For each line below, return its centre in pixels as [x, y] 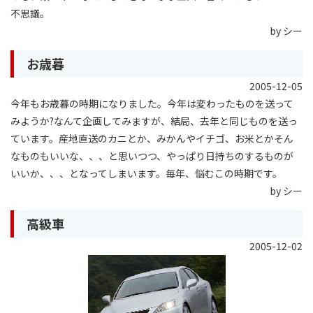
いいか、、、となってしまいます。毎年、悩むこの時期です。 [146, 173]
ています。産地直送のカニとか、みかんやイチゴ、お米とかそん [152, 138]
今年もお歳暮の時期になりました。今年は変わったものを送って [152, 103]
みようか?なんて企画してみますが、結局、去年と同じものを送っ [154, 121]
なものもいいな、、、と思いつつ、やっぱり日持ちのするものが [152, 155]
